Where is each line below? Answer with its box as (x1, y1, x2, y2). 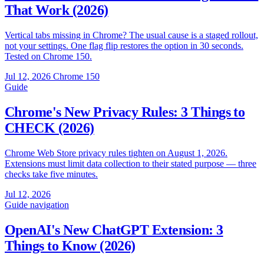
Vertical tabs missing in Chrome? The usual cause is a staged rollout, (5, 30, 258, 41)
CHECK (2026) (5, 120, 94, 136)
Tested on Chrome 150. (5, 51, 92, 62)
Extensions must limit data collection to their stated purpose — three (5, 159, 256, 169)
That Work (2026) (5, 2, 108, 18)
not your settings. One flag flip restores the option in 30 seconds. (5, 41, 243, 51)
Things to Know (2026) (5, 238, 136, 253)
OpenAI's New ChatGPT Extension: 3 (5, 222, 223, 237)
